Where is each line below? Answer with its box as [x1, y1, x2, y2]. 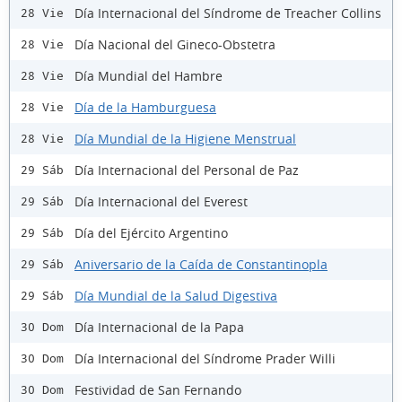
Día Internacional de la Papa [74, 318, 244, 336]
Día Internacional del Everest [74, 192, 248, 210]
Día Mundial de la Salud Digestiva [74, 286, 277, 304]
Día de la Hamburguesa [74, 98, 216, 116]
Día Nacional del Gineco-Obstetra [74, 35, 275, 53]
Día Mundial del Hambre [74, 66, 223, 84]
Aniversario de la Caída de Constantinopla [74, 255, 328, 273]
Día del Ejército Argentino [74, 223, 228, 241]
